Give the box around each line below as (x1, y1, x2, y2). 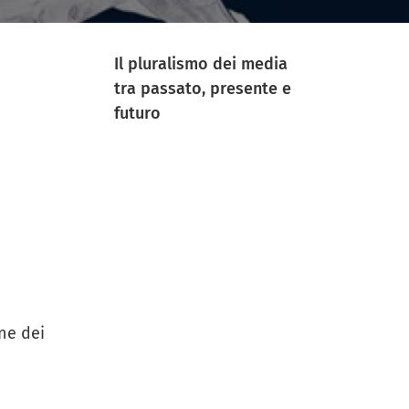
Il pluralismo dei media (114, 54, 288, 75)
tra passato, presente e (114, 79, 291, 100)
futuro (114, 103, 161, 124)
